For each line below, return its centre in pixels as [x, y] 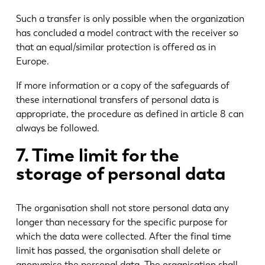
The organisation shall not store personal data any [122, 208]
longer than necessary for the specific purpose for [122, 222]
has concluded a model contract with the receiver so [127, 33]
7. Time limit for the [97, 155]
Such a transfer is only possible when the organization [130, 18]
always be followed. [57, 128]
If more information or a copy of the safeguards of [122, 86]
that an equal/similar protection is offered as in [116, 47]
